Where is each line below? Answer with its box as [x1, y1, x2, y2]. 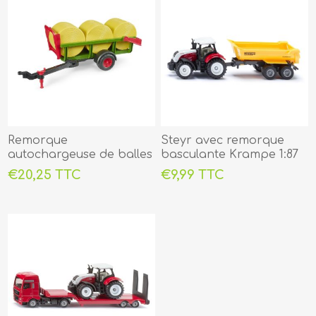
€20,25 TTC [8, 168, 82, 183]
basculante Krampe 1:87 [161, 148, 299, 162]
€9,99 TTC [161, 168, 225, 183]
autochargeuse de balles [8, 148, 153, 162]
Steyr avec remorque [161, 134, 285, 147]
